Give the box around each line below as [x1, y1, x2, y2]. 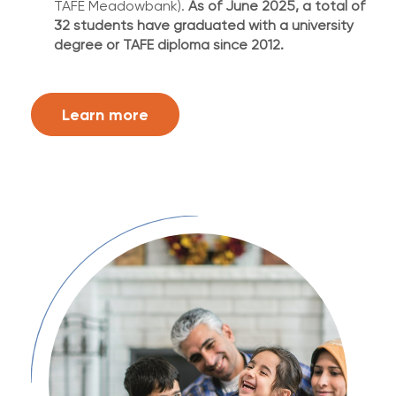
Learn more [62, 103, 148, 125]
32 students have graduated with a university [54, 17, 354, 34]
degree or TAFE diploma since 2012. [54, 36, 284, 53]
